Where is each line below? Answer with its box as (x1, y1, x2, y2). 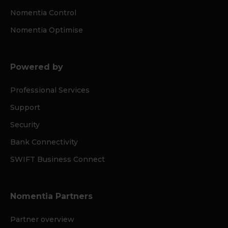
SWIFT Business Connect (10, 155, 105, 164)
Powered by (10, 62, 63, 72)
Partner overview (10, 215, 74, 224)
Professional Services (10, 85, 90, 95)
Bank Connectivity (10, 137, 78, 147)
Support (10, 103, 40, 112)
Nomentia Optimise (10, 25, 83, 35)
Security (10, 120, 40, 129)
